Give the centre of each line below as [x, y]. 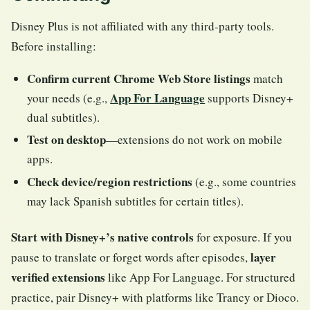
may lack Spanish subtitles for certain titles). [136, 201]
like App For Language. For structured [200, 277]
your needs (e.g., [69, 98]
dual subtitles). [64, 117]
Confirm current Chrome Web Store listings [139, 78]
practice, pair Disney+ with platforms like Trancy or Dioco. [155, 297]
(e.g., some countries [245, 181]
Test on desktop [67, 140]
